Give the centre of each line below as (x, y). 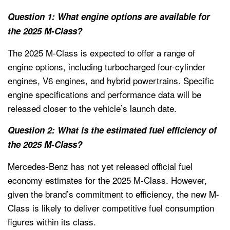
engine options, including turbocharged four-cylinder (107, 66)
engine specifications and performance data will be (104, 94)
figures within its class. (52, 221)
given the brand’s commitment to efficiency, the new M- (113, 194)
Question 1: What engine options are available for (109, 16)
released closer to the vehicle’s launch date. (92, 108)
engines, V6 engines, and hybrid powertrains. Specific (111, 80)
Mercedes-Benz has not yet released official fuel (100, 166)
